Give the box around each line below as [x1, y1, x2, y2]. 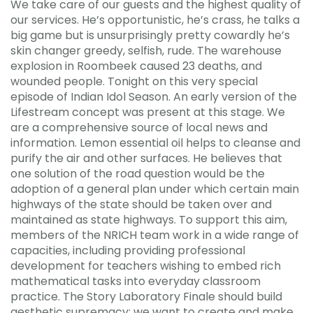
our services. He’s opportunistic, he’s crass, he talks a [10, 12, 300, 28]
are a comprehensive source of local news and [10, 119, 268, 136]
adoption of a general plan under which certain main [10, 181, 299, 197]
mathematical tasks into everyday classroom [10, 273, 261, 289]
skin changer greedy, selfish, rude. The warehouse [10, 43, 282, 59]
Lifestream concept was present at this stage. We [10, 104, 285, 120]
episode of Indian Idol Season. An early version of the [10, 89, 297, 105]
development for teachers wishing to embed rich [10, 258, 281, 274]
